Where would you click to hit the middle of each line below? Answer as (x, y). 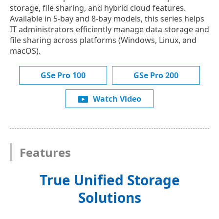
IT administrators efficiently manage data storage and (109, 29)
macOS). (25, 51)
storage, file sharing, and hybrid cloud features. (98, 8)
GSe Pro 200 (156, 75)
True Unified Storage (109, 180)
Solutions (109, 197)
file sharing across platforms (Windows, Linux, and (103, 40)
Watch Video (117, 99)
